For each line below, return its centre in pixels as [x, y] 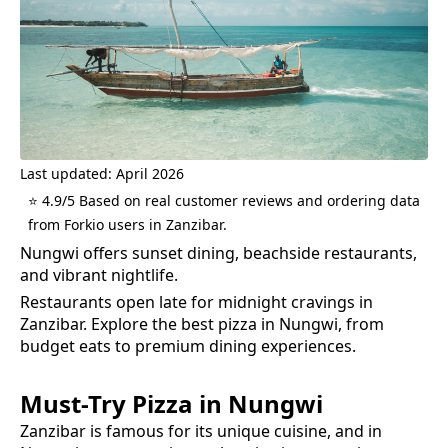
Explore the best [152, 323]
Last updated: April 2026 [102, 173]
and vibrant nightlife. [99, 274]
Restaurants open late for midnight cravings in [196, 301]
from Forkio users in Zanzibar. [127, 224]
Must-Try [76, 403]
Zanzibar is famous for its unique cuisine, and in [201, 430]
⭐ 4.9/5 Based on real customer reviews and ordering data [224, 200]
